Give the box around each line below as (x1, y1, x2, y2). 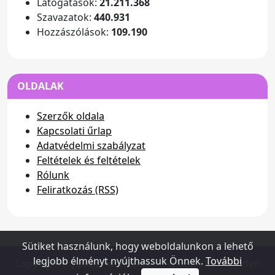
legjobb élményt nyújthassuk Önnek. (33, 254, 206, 268)
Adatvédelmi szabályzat (37, 139, 145, 152)
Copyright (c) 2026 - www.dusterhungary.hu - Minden (15, 257, 260, 270)
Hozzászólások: (37, 25, 111, 39)
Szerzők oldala (37, 109, 104, 123)
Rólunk (37, 168, 69, 182)
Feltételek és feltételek (37, 153, 141, 167)
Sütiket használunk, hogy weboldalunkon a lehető (21, 239, 254, 253)
